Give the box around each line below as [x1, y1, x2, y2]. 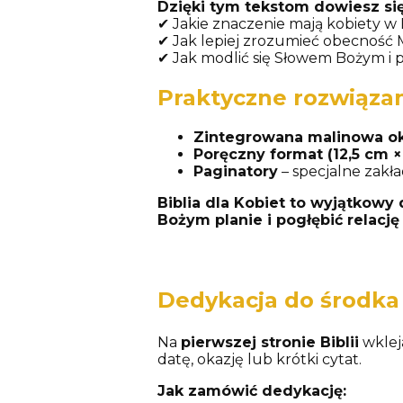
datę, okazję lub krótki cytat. [157, 351, 362, 369]
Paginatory [193, 163, 278, 181]
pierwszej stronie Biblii [180, 334, 359, 352]
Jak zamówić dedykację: [157, 382, 346, 400]
